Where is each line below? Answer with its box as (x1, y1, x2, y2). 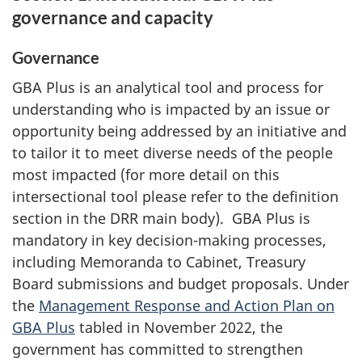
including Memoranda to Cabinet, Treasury (12, 252, 305, 272)
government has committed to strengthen (12, 339, 303, 360)
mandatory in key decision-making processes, (12, 230, 326, 250)
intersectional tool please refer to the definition (12, 187, 339, 207)
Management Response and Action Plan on (39, 296, 335, 316)
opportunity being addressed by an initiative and (12, 121, 347, 141)
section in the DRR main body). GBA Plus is (12, 208, 310, 229)
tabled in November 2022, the (75, 318, 283, 338)
